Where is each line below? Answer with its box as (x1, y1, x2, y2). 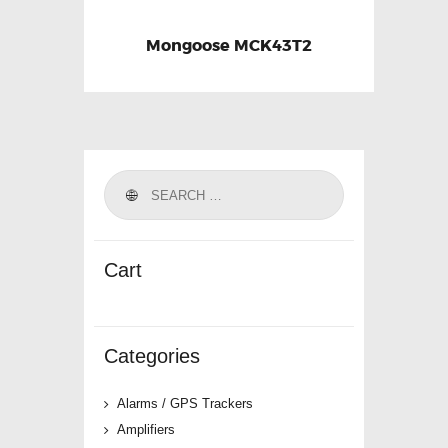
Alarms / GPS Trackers (117, 396, 253, 412)
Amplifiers (117, 422, 175, 438)
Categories (104, 344, 200, 367)
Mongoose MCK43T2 (146, 34, 312, 56)
